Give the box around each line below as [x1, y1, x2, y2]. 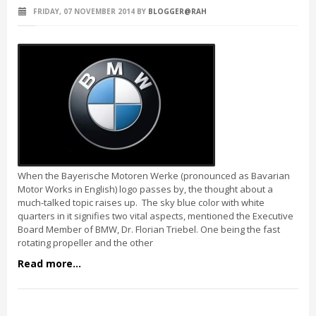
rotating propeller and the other [18, 236, 153, 249]
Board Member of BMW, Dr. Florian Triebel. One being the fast [18, 223, 280, 236]
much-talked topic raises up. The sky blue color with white [18, 196, 265, 209]
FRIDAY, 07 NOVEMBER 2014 [31, 6, 135, 16]
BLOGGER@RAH [148, 6, 207, 16]
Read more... [18, 257, 81, 270]
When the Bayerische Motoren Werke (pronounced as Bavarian [18, 169, 290, 182]
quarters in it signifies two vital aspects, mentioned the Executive [18, 209, 293, 222]
